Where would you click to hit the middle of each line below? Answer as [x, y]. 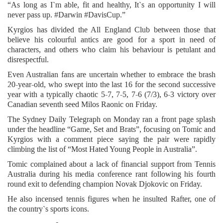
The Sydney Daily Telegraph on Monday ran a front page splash [111, 119]
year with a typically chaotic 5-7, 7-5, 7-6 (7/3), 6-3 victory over [111, 95]
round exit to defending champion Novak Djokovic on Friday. [105, 184]
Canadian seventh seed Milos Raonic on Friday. [82, 105]
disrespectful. [28, 60]
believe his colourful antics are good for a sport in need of [111, 40]
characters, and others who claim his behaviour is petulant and [111, 50]
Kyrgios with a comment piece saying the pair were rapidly [111, 139]
